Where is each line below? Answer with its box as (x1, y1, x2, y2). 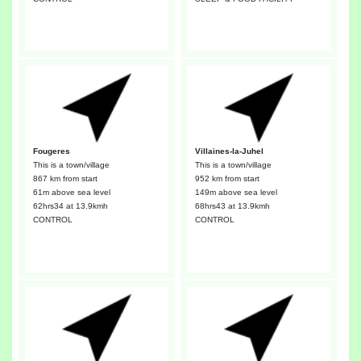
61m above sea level (32, 188, 110, 197)
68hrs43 (194, 201, 226, 211)
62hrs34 (32, 201, 64, 211)
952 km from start (194, 174, 259, 184)
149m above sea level (194, 188, 277, 197)
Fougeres (32, 146, 70, 156)
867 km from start (32, 174, 98, 184)
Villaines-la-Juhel (194, 146, 263, 156)
